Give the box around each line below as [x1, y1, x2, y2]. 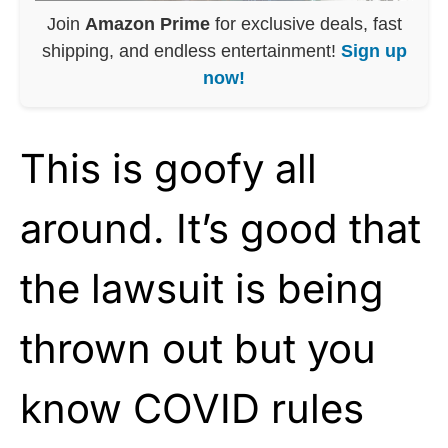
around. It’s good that [20, 203, 421, 253]
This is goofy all [20, 143, 317, 193]
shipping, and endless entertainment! [41, 40, 341, 61]
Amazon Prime [84, 13, 210, 34]
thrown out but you [20, 323, 376, 373]
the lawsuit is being [20, 263, 384, 313]
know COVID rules [20, 383, 364, 433]
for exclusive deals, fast [209, 13, 402, 34]
